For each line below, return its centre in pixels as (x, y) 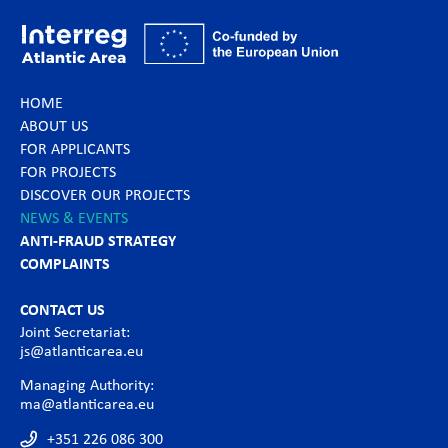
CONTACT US (62, 311)
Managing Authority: (87, 386)
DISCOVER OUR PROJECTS (105, 196)
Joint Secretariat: (75, 333)
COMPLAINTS (65, 265)
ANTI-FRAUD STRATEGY (98, 242)
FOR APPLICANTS (75, 150)
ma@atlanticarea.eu (87, 405)
